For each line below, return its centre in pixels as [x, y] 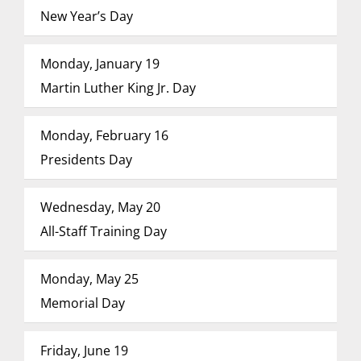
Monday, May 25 [89, 279]
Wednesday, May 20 [100, 207]
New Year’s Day [86, 16]
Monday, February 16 [104, 135]
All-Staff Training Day [103, 231]
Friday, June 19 [84, 351]
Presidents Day [86, 160]
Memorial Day [82, 303]
